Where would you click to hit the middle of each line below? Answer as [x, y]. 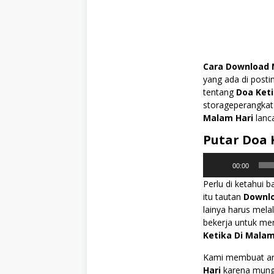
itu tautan [223, 197]
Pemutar [220, 159]
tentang [220, 92]
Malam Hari [228, 118]
